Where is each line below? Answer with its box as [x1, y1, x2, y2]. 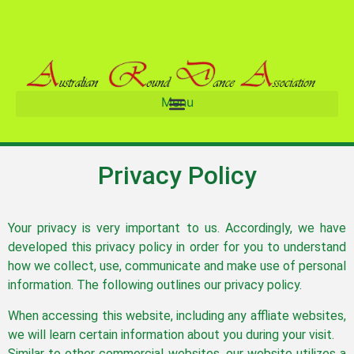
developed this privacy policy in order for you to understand [8, 239, 346, 255]
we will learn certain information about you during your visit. [8, 326, 334, 342]
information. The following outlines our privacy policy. [8, 277, 302, 293]
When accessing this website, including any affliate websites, [8, 307, 346, 323]
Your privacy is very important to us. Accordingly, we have [8, 220, 346, 236]
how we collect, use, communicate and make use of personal [8, 258, 346, 274]
